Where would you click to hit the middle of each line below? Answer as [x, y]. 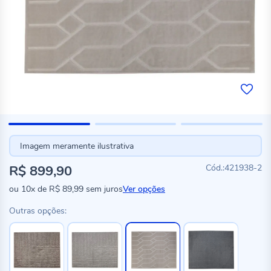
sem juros [103, 189]
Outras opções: [38, 211]
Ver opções [144, 189]
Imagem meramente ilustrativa [77, 146]
